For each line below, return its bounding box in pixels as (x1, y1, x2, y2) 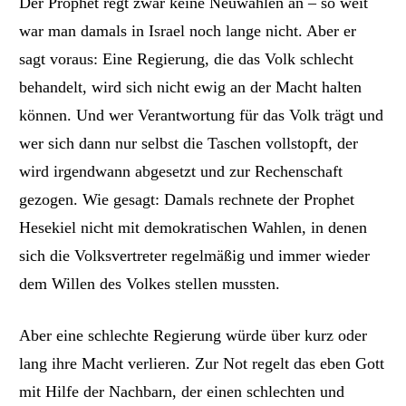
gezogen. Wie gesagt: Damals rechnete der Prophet (19, 190, 355, 209)
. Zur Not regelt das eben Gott (186, 353, 385, 372)
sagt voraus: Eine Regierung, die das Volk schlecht (19, 50, 354, 69)
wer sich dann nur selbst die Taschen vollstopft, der (19, 134, 359, 153)
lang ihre (19, 353, 78, 372)
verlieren (128, 353, 187, 372)
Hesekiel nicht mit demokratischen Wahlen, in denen (19, 218, 368, 237)
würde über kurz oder (226, 325, 368, 344)
